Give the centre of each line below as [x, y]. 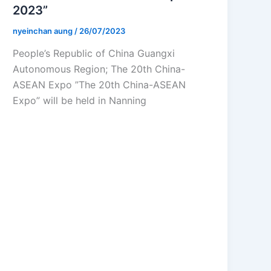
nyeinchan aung [44, 31]
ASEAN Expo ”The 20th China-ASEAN [100, 85]
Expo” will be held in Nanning [80, 101]
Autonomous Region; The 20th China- [99, 69]
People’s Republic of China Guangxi [94, 54]
